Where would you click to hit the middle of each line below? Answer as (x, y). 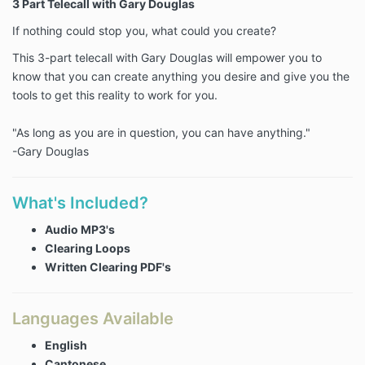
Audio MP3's (80, 230)
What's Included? (80, 203)
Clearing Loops (88, 248)
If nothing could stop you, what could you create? (144, 31)
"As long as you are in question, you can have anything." (161, 133)
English (66, 345)
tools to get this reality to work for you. (115, 95)
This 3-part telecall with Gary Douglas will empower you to (167, 58)
